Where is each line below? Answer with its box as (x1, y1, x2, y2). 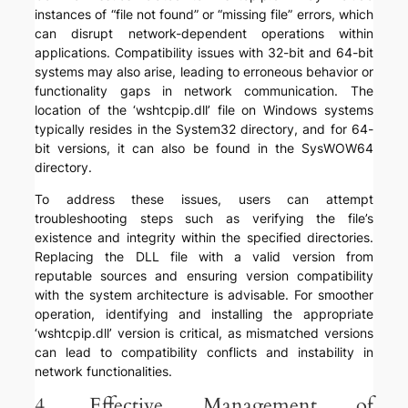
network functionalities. (35, 363, 173, 380)
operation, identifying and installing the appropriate (35, 306, 373, 322)
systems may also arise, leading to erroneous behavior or (35, 64, 373, 80)
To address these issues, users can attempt (35, 191, 373, 208)
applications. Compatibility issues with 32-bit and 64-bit (35, 45, 373, 61)
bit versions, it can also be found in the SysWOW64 (35, 140, 373, 157)
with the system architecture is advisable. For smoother (35, 287, 373, 303)
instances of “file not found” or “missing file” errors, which (35, 6, 373, 23)
